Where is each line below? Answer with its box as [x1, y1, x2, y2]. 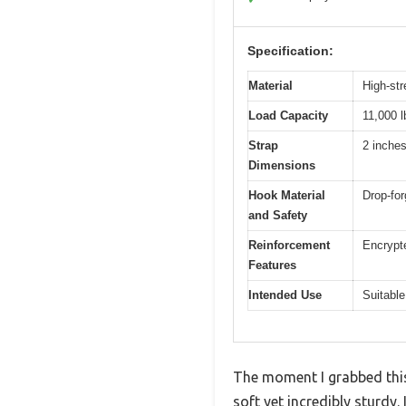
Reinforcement [248, 237, 330, 252]
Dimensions [248, 158, 315, 172]
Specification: [247, 43, 333, 58]
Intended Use [248, 287, 322, 302]
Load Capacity [248, 108, 328, 122]
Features [248, 257, 296, 272]
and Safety [248, 208, 307, 222]
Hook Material [248, 188, 325, 202]
